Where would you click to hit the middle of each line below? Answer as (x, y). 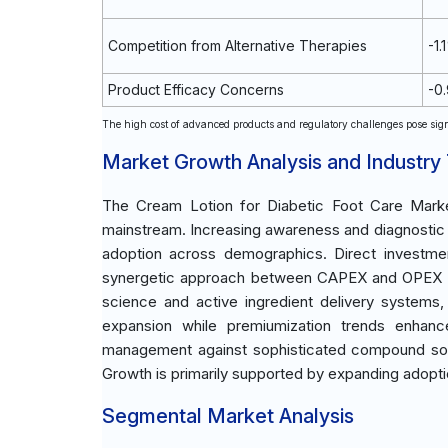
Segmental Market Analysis (228, 416)
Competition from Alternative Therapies (237, 45)
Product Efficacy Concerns (196, 89)
